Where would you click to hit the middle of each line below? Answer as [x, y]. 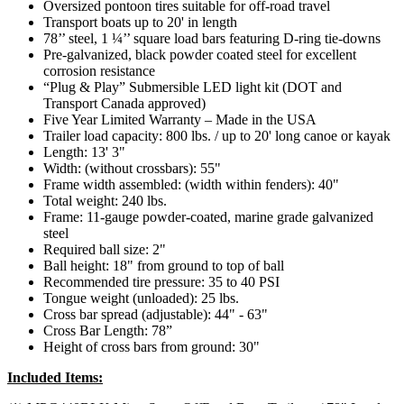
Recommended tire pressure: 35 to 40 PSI [161, 282]
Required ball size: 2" [105, 250]
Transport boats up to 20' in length [140, 23]
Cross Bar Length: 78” [108, 331]
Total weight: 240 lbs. [105, 201]
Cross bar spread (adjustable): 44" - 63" [156, 315]
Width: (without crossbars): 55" [132, 169]
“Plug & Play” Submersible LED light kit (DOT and [193, 87]
